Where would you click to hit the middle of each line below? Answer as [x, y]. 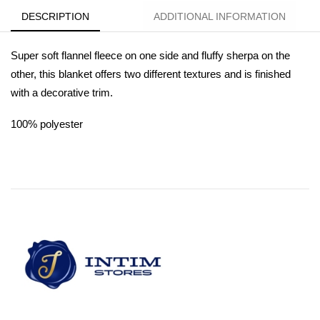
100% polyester [47, 124]
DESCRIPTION [55, 16]
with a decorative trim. [62, 92]
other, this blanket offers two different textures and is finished [151, 74]
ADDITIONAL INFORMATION [220, 16]
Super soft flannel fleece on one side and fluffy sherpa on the [150, 55]
